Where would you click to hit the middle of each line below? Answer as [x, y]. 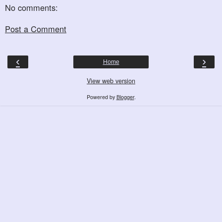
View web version [111, 81]
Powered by [101, 97]
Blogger [125, 97]
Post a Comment [36, 28]
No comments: [31, 7]
